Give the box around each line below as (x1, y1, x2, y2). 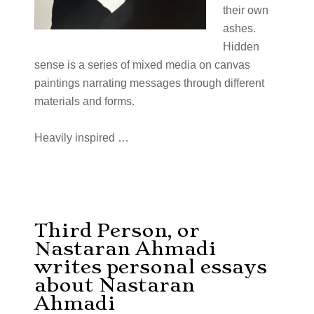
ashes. (222, 22, 256, 34)
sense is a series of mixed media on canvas (34, 59, 250, 71)
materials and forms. (34, 95, 140, 107)
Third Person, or (34, 219, 200, 242)
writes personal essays (34, 255, 267, 278)
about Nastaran (34, 273, 195, 296)
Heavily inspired (34, 132, 118, 144)
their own (222, 4, 268, 16)
